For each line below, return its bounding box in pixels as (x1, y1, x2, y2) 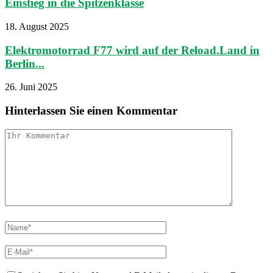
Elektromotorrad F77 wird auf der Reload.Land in (5, 43, 260, 57)
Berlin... (5, 57, 44, 70)
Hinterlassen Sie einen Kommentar (5, 104, 177, 118)
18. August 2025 (5, 21, 69, 32)
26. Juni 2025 (5, 82, 57, 93)
